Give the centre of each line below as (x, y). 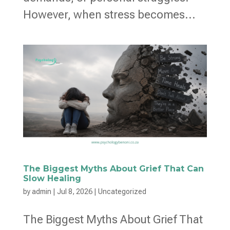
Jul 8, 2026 (74, 191)
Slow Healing (52, 178)
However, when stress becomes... (109, 15)
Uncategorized (122, 191)
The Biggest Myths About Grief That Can (113, 168)
